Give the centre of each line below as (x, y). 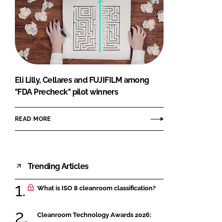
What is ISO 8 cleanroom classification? (96, 188)
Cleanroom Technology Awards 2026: (94, 215)
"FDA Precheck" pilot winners (67, 92)
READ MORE (33, 119)
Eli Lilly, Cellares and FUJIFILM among (82, 80)
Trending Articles (58, 166)
